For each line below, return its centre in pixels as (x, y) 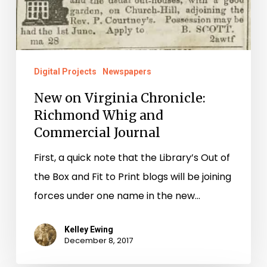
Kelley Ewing (89, 230)
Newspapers (127, 72)
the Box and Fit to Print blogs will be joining (132, 177)
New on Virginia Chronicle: (119, 98)
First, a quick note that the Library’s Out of (132, 158)
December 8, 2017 (98, 241)
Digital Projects (65, 72)
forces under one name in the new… (117, 196)
